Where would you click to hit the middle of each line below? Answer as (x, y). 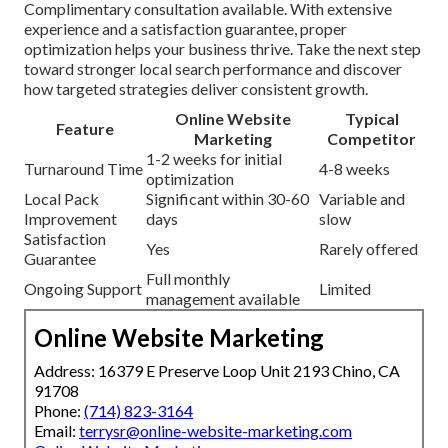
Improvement (70, 218)
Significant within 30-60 (227, 198)
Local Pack (61, 198)
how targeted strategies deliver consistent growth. (196, 88)
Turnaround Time (83, 168)
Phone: (59, 410)
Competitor (371, 138)
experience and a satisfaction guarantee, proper (185, 28)
